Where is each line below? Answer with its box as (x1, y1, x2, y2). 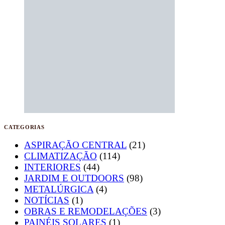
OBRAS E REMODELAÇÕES (24, 205, 147, 216)
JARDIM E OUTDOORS (24, 172, 124, 183)
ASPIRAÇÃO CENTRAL (24, 139, 127, 150)
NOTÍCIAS (24, 194, 69, 205)
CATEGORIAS (4, 124, 45, 131)
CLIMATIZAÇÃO (24, 150, 97, 161)
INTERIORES (24, 161, 81, 172)
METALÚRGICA (24, 183, 93, 194)
